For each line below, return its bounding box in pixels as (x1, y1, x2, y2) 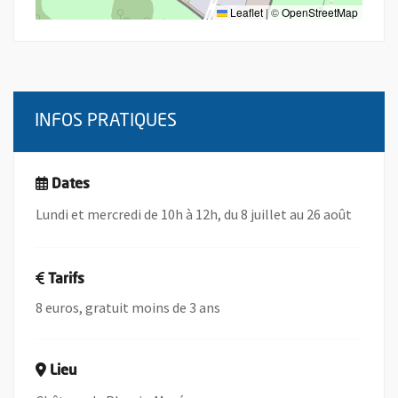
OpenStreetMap (282, 4, 358, 20)
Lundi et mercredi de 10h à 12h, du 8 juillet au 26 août (36, 205, 352, 223)
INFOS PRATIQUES (35, 113, 177, 131)
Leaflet (227, 4, 263, 20)
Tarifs (48, 273, 84, 287)
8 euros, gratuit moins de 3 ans (36, 298, 220, 316)
